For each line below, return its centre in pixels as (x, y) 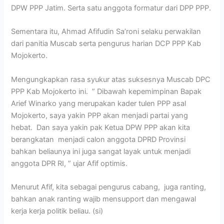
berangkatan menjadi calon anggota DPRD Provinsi (98, 139)
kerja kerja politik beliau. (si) (57, 211)
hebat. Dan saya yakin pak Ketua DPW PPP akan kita (101, 127)
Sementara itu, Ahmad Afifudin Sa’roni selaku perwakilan (106, 32)
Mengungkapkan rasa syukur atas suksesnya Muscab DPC (111, 79)
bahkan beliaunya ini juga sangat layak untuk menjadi (101, 151)
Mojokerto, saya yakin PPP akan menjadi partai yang (100, 115)
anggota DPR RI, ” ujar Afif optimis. (69, 163)
